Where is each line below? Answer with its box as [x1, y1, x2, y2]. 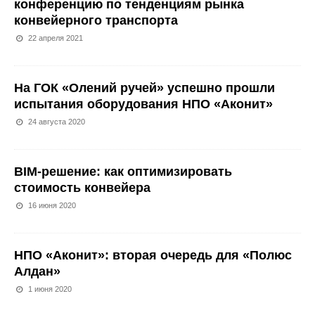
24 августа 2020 [28, 117, 86, 126]
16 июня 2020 [28, 201, 77, 210]
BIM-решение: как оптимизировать [14, 165, 232, 179]
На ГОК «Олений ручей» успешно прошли [14, 81, 275, 95]
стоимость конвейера [14, 181, 150, 195]
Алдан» [14, 264, 60, 278]
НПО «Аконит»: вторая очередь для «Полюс [14, 248, 292, 262]
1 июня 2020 [28, 285, 72, 293]
